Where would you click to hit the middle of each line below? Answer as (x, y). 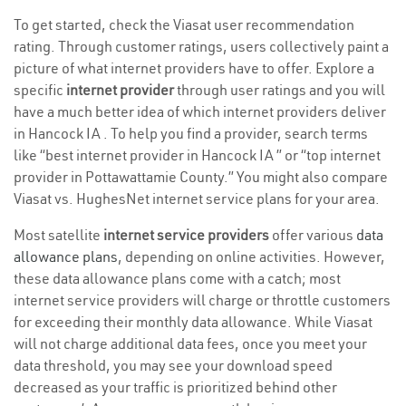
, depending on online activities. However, (251, 257)
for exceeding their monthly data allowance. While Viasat (193, 322)
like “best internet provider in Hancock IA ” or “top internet (197, 155)
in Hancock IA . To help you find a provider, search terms (191, 134)
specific (40, 90)
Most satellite (58, 235)
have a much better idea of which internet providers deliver (200, 112)
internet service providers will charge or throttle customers (202, 300)
